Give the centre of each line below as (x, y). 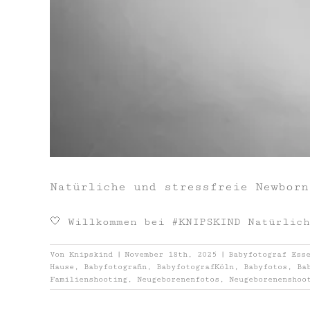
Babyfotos (265, 266)
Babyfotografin (115, 266)
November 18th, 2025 (171, 254)
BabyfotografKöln (195, 266)
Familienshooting (89, 279)
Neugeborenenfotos (178, 279)
